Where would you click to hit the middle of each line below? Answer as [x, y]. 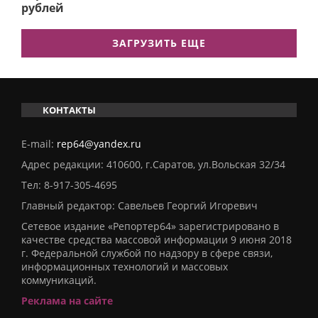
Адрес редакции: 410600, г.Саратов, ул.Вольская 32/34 [153, 164]
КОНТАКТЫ [69, 110]
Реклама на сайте [67, 300]
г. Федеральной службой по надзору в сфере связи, [147, 253]
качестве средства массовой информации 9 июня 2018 [157, 239]
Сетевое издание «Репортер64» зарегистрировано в [150, 226]
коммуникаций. [59, 280]
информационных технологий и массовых [125, 266]
